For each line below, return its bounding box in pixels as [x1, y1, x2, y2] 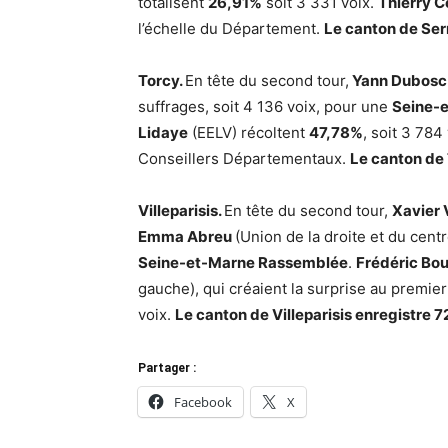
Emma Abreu [138, 227, 235, 246]
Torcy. [138, 71, 185, 90]
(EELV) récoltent [188, 123, 309, 142]
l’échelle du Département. [138, 19, 324, 38]
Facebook [174, 393, 232, 411]
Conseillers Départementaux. [138, 149, 350, 168]
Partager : [138, 361, 196, 375]
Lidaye [138, 123, 188, 142]
